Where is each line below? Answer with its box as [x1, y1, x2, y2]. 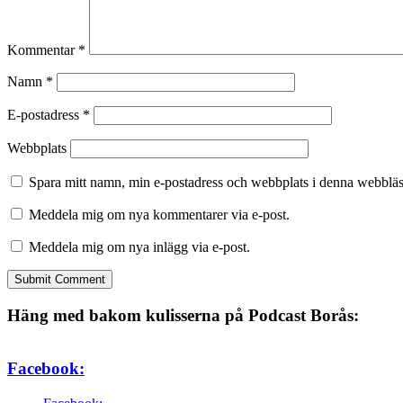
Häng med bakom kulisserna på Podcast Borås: [7, 305, 359, 325]
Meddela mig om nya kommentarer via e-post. [29, 207, 290, 223]
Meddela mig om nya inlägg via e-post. [29, 239, 250, 255]
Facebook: [7, 359, 85, 379]
